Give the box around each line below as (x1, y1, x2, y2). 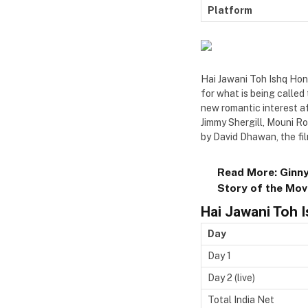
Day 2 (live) (208, 272, 255, 283)
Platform (208, 4, 252, 16)
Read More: (217, 165, 280, 179)
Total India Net (208, 294, 274, 305)
